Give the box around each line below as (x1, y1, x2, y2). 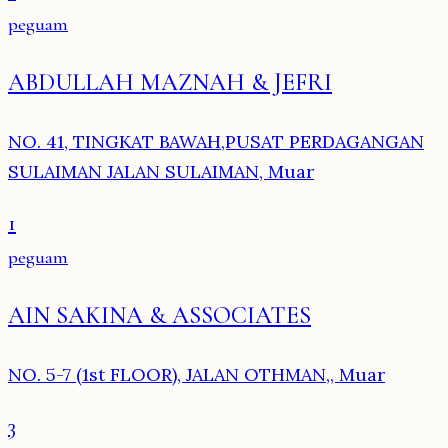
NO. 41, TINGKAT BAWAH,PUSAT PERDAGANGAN (8, 130, 424, 154)
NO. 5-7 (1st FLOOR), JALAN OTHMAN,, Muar (8, 363, 385, 387)
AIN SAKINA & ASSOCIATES (8, 301, 311, 331)
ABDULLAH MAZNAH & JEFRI (8, 68, 332, 98)
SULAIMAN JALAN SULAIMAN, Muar (8, 160, 314, 184)
